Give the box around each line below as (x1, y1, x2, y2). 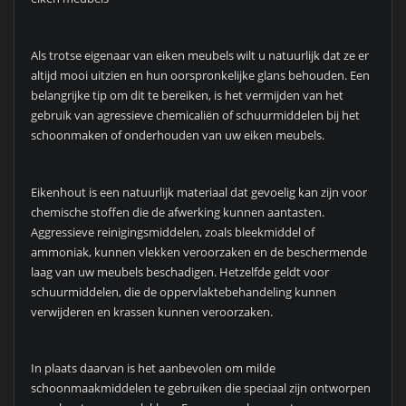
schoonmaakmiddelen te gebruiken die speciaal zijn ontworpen (30, 380, 371, 397)
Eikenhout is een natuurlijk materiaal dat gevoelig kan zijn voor (30, 183, 367, 200)
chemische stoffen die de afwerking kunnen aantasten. (30, 203, 324, 220)
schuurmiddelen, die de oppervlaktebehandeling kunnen (30, 283, 336, 300)
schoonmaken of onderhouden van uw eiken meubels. (30, 126, 324, 143)
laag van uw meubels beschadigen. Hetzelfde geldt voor (30, 263, 329, 280)
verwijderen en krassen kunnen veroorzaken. (30, 303, 273, 320)
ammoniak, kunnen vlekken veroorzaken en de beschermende (30, 243, 367, 260)
